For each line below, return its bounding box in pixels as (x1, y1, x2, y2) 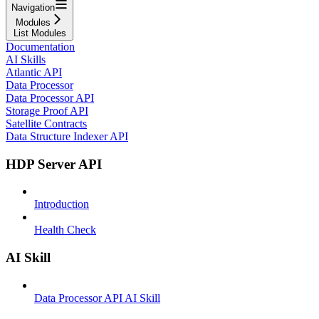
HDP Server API (6, 156, 102, 172)
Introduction (34, 198, 89, 211)
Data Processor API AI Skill (34, 291, 160, 304)
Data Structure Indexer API (6, 130, 128, 142)
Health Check (34, 224, 96, 236)
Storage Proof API (6, 104, 88, 117)
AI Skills (6, 53, 46, 66)
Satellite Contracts (6, 117, 87, 130)
